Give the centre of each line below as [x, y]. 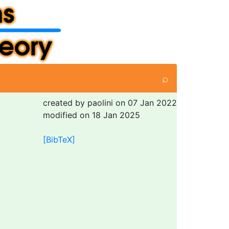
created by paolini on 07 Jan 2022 [110, 103]
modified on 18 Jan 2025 [91, 115]
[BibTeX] [59, 140]
